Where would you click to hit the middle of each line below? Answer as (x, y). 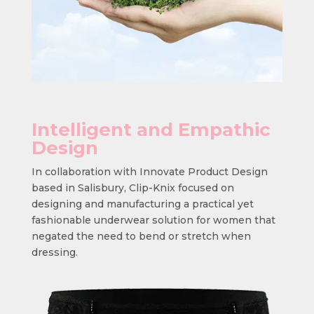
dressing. (54, 253)
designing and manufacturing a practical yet (142, 204)
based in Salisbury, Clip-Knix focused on (132, 188)
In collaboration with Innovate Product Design (149, 172)
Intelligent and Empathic (151, 130)
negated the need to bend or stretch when (141, 237)
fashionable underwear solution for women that (153, 220)
